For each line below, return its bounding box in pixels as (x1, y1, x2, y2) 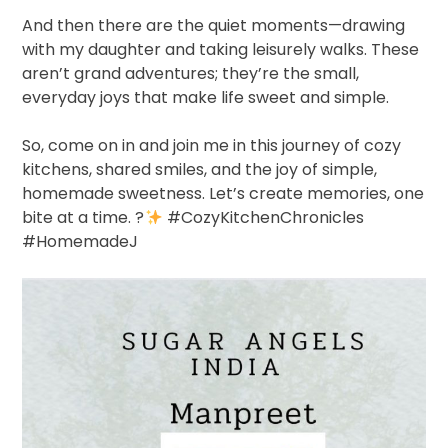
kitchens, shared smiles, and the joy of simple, (22, 158, 378, 182)
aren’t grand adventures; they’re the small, (22, 62, 360, 86)
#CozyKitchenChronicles (162, 206, 364, 230)
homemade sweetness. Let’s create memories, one (22, 182, 425, 206)
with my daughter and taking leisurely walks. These (22, 38, 420, 62)
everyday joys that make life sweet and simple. (22, 86, 390, 110)
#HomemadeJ (22, 230, 139, 254)
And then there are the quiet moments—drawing (22, 14, 406, 38)
